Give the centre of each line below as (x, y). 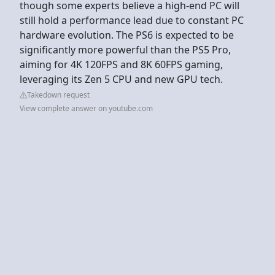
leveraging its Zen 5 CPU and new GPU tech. (122, 79)
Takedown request (58, 95)
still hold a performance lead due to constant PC (132, 20)
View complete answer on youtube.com (86, 108)
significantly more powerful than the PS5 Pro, (125, 49)
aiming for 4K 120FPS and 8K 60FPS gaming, (121, 64)
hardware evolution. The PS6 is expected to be (127, 35)
